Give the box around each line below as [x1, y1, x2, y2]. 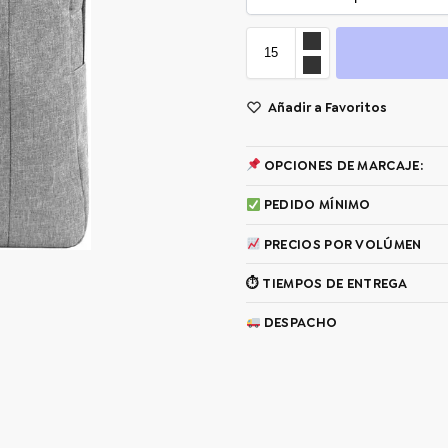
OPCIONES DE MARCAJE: [260, 157, 423, 175]
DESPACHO [260, 313, 338, 331]
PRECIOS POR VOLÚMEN [260, 235, 422, 253]
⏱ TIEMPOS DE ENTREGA [245, 274, 408, 292]
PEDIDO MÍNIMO [260, 196, 371, 214]
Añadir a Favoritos [267, 98, 387, 116]
